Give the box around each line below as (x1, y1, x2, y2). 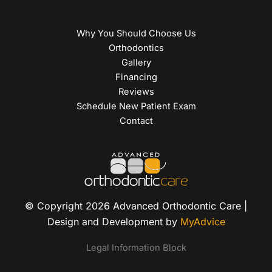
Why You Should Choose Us (76, 27, 196, 39)
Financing (115, 71, 157, 83)
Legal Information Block (86, 242, 186, 253)
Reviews (118, 86, 154, 97)
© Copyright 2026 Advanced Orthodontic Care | (25, 199, 247, 212)
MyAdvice (180, 215, 225, 228)
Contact (119, 115, 153, 126)
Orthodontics (108, 42, 164, 53)
